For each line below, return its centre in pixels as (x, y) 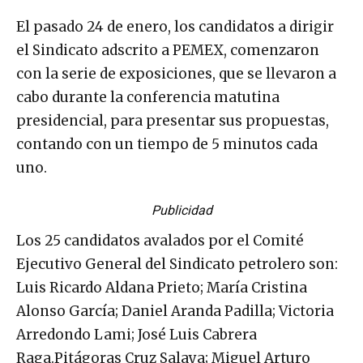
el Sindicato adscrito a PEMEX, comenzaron (168, 50)
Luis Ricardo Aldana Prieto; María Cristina (162, 287)
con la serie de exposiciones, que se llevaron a (176, 73)
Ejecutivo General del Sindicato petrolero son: (177, 264)
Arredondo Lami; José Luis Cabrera (137, 334)
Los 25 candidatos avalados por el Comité (160, 240)
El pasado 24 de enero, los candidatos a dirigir (175, 26)
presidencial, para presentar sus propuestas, (173, 120)
